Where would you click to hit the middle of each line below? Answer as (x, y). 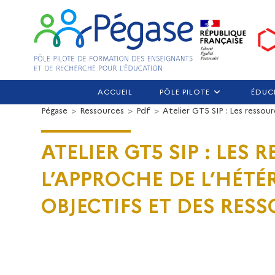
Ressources (102, 110)
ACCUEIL (115, 91)
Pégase (55, 110)
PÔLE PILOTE (184, 91)
